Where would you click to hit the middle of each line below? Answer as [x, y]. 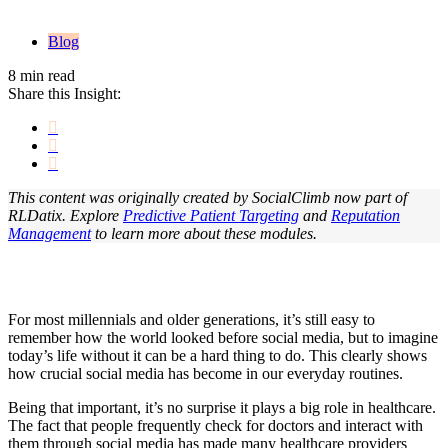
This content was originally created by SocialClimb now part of [207, 198]
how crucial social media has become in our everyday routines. [205, 374]
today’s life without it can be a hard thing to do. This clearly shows [217, 356]
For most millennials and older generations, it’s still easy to [191, 320]
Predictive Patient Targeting [211, 216]
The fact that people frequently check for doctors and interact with [215, 426]
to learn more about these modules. [204, 234]
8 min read [41, 76]
